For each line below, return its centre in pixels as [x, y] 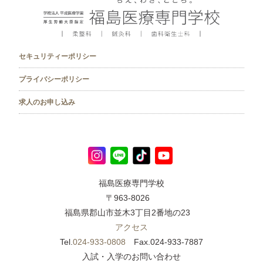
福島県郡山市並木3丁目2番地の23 [131, 213]
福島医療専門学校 [131, 183]
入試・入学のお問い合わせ [131, 257]
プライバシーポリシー [54, 80]
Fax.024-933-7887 [164, 242]
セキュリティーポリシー [58, 57]
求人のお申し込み [47, 102]
